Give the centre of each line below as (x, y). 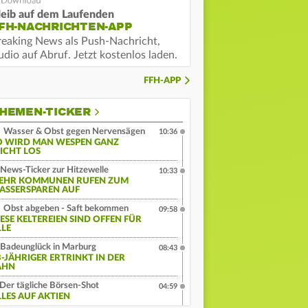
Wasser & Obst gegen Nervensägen (73, 132)
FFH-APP (162, 81)
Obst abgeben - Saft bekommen (65, 209)
